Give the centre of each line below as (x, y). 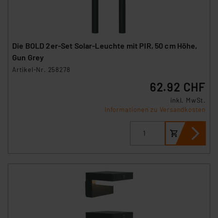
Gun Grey (28, 57)
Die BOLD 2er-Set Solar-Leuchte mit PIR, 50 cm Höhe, (105, 45)
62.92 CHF (178, 87)
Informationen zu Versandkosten (155, 109)
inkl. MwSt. (188, 100)
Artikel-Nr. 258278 (41, 69)
